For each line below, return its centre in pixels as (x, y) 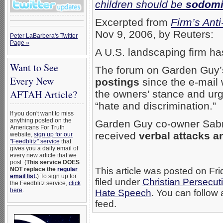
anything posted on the (41, 120)
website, (22, 134)
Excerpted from (133, 22)
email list (23, 176)
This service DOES (53, 162)
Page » (20, 43)
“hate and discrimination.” (156, 106)
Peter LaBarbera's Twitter (44, 36)
